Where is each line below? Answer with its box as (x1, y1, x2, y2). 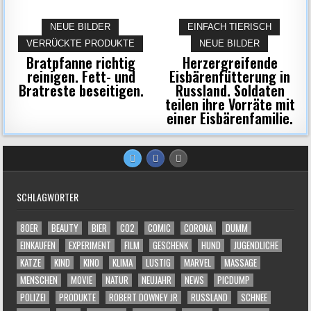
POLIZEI (19, 290, 46, 304)
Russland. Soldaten (175, 80, 285, 101)
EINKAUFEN (19, 238, 56, 252)
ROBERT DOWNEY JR (108, 290, 178, 304)
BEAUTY (51, 221, 78, 235)
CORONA (183, 221, 212, 235)
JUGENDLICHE (233, 238, 278, 252)
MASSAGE (224, 255, 257, 269)
